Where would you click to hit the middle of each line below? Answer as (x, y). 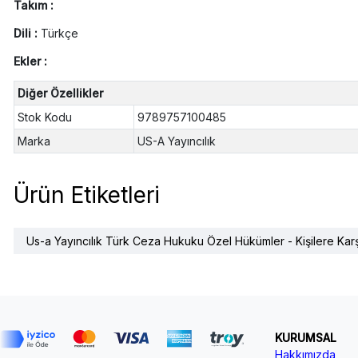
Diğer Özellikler (60, 93)
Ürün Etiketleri (86, 195)
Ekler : (30, 62)
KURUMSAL (305, 337)
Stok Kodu (44, 117)
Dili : (27, 34)
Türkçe (59, 34)
